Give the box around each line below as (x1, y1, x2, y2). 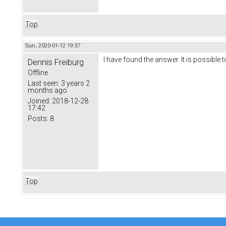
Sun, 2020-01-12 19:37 (25, 42, 80, 49)
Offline (28, 69, 48, 77)
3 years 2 (60, 79, 90, 88)
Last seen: (28, 79, 60, 88)
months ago (28, 86, 67, 95)
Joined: (28, 97, 50, 105)
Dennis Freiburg (28, 57, 84, 68)
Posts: (28, 115, 48, 123)
